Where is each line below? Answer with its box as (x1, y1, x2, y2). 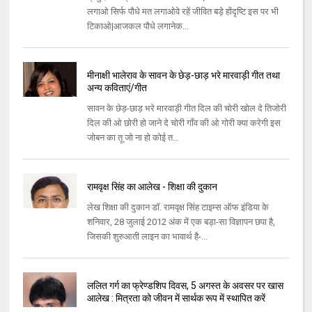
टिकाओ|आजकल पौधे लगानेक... (86, 21, 189, 32)
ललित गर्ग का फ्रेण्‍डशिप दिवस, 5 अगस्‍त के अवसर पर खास (86, 280, 283, 292)
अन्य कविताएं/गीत (86, 82, 147, 94)
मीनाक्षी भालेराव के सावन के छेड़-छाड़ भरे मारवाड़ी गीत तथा (86, 70, 280, 81)
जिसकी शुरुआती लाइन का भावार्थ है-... (86, 231, 208, 242)
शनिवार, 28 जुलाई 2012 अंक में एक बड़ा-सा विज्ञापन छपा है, (86, 217, 275, 228)
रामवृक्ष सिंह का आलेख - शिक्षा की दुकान (86, 181, 217, 193)
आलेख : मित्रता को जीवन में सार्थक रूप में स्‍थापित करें (86, 292, 265, 304)
